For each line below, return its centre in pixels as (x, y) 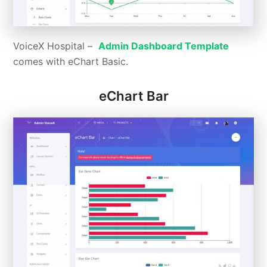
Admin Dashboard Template (164, 46)
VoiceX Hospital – (56, 46)
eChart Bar (133, 96)
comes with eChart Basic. (71, 62)
